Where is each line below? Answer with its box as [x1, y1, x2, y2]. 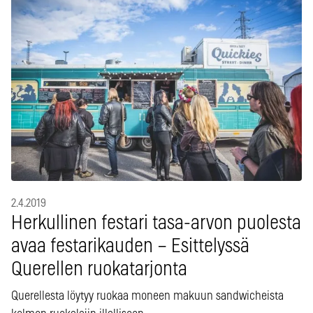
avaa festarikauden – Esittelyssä [11, 236, 249, 256]
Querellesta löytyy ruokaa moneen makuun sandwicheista [11, 289, 284, 303]
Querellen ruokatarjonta [11, 259, 187, 279]
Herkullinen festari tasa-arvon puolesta [11, 213, 301, 233]
